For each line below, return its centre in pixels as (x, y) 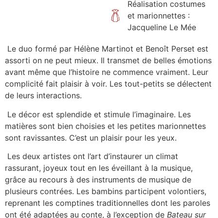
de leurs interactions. (43, 96)
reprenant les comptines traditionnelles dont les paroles (108, 203)
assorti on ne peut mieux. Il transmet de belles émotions (108, 61)
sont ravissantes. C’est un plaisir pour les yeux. (91, 137)
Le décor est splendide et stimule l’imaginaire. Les (98, 114)
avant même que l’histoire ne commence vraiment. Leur (107, 72)
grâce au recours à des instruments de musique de (98, 180)
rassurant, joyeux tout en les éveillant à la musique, (99, 168)
